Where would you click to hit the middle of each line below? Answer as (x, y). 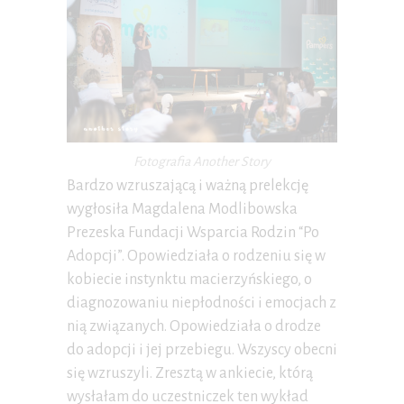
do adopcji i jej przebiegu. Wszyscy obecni (202, 349)
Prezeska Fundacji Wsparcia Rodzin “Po (193, 232)
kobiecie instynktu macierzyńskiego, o (189, 279)
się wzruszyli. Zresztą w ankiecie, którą (190, 373)
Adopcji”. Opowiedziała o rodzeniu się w (196, 256)
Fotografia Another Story (202, 161)
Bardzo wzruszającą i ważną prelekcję (188, 185)
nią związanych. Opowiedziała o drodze (194, 326)
